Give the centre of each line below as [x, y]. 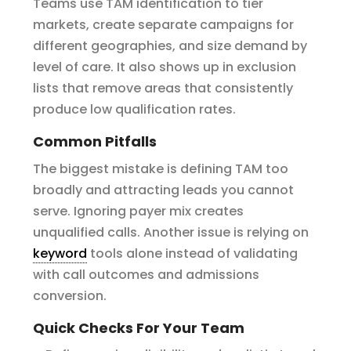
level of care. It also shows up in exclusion [165, 67]
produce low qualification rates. [135, 109]
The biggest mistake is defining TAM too [161, 169]
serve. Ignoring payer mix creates [139, 211]
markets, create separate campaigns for [164, 25]
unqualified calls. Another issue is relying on [171, 232]
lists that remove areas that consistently [163, 88]
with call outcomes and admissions [147, 275]
